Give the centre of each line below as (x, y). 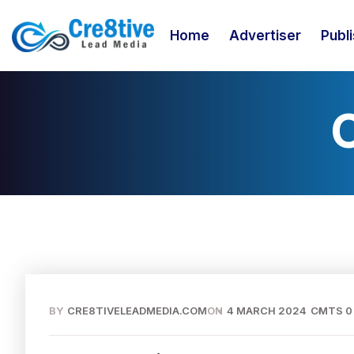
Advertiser (265, 36)
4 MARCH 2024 (267, 311)
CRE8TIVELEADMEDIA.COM (137, 311)
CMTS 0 (331, 311)
